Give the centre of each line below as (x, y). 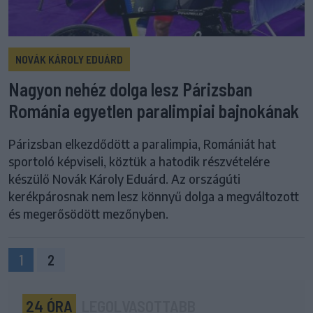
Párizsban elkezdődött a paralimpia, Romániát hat (142, 144)
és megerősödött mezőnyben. (88, 214)
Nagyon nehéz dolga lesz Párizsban (130, 89)
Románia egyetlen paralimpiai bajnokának (154, 111)
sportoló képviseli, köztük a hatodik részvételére (139, 162)
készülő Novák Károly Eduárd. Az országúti (124, 179)
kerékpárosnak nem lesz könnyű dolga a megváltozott (154, 197)
